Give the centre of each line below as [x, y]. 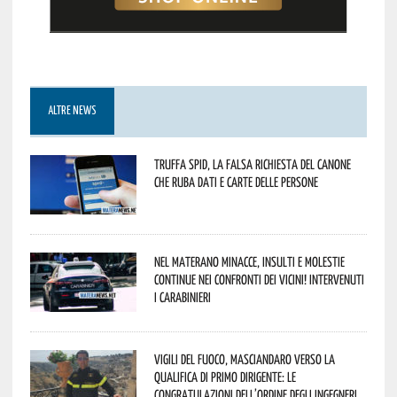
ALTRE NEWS [72, 111]
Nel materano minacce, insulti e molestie [249, 261]
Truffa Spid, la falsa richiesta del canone [252, 163]
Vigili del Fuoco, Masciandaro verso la [244, 358]
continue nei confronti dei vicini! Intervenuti [259, 279]
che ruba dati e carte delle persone [236, 181]
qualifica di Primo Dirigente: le [225, 376]
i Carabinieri [182, 296]
